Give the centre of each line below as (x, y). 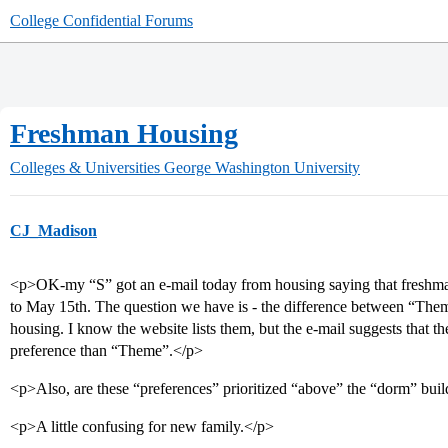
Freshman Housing (124, 133)
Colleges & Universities (85, 167)
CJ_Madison (53, 230)
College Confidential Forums (101, 20)
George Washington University (262, 167)
